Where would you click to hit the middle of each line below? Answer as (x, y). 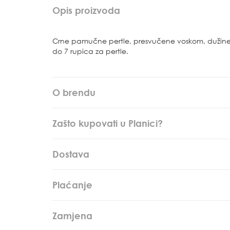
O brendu (74, 92)
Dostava (71, 154)
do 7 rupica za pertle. (90, 51)
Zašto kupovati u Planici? (108, 123)
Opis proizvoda (86, 10)
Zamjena (72, 216)
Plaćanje (72, 185)
